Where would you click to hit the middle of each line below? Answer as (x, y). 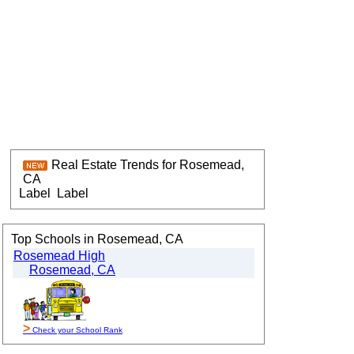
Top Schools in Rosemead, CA (97, 239)
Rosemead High (59, 256)
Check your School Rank (76, 330)
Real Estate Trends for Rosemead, (148, 165)
